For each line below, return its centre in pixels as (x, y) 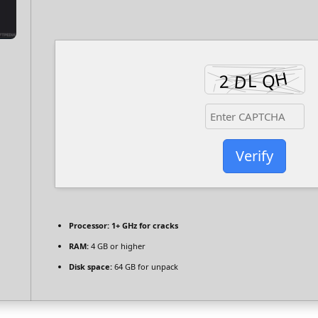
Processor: (89, 225)
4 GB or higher (117, 246)
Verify (254, 156)
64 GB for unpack (145, 266)
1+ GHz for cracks (144, 225)
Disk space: (91, 266)
